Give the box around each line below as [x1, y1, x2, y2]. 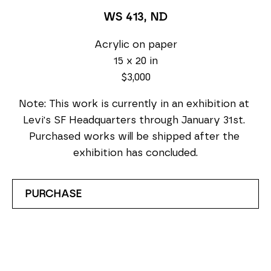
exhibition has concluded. [73, 147, 198, 158]
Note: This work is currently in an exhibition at [19, 98, 249, 109]
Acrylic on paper [94, 39, 177, 50]
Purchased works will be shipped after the [28, 131, 240, 142]
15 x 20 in [113, 55, 158, 66]
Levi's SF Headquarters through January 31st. [23, 114, 245, 125]
